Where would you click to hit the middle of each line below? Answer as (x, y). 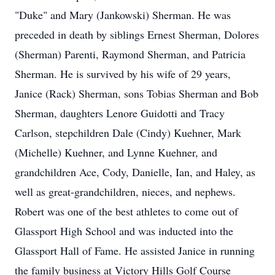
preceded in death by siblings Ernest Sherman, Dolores (137, 34)
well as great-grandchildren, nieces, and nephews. (125, 192)
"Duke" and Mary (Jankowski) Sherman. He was (123, 15)
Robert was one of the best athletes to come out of (126, 211)
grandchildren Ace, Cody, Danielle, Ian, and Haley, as (135, 172)
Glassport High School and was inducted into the (124, 231)
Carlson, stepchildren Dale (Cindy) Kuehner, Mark (128, 133)
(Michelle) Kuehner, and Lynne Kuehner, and (116, 152)
